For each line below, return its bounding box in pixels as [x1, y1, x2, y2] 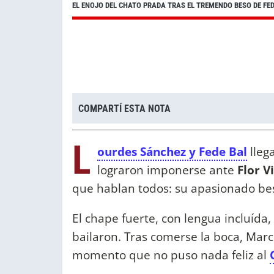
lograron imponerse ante [97, 161, 234, 179]
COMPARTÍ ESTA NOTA [78, 102, 171, 114]
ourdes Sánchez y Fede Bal [97, 143, 247, 160]
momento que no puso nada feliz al [72, 246, 270, 264]
